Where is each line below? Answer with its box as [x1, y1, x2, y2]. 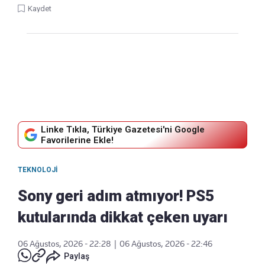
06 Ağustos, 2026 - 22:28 [18, 239, 111, 249]
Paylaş [64, 251, 89, 261]
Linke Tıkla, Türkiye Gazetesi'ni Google [41, 124, 205, 135]
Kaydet [28, 4, 51, 14]
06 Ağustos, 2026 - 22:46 [119, 239, 212, 249]
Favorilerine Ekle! [41, 135, 114, 146]
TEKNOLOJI [18, 166, 58, 174]
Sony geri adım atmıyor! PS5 [18, 187, 214, 205]
